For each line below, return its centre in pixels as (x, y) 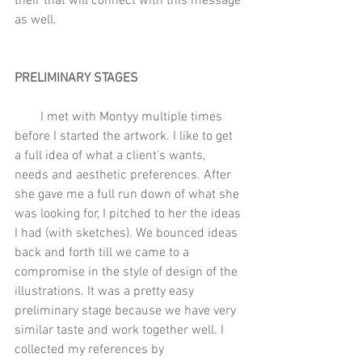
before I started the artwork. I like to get (125, 136)
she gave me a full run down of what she (128, 194)
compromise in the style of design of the (128, 272)
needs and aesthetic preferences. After (124, 175)
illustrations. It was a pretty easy (106, 291)
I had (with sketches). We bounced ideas (128, 233)
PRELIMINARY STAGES (76, 78)
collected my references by (91, 349)
